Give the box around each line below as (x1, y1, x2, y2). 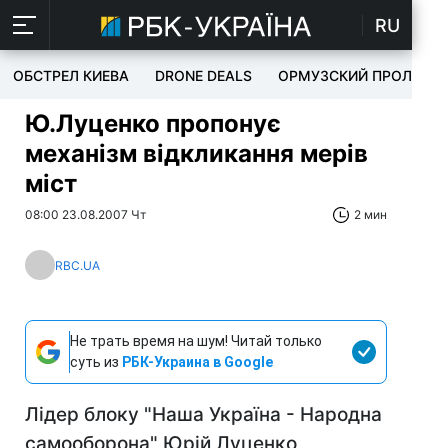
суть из (70, 354, 122, 370)
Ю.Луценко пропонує (25, 109, 281, 138)
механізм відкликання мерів (25, 139, 368, 168)
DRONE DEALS (155, 67, 252, 84)
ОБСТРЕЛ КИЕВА (13, 67, 129, 84)
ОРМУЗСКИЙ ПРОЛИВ (278, 67, 431, 84)
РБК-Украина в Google (122, 354, 273, 370)
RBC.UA (55, 257, 100, 273)
